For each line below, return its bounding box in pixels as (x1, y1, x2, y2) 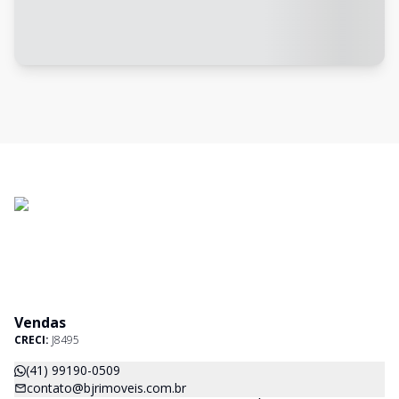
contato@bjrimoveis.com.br (27, 379, 186, 396)
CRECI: (14, 332, 52, 347)
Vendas (14, 313, 66, 332)
